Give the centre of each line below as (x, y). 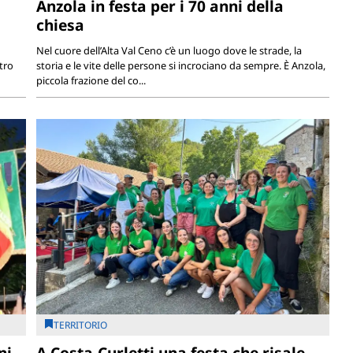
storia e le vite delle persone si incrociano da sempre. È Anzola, (181, 66)
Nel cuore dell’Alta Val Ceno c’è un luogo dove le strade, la (169, 51)
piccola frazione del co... (91, 81)
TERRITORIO (81, 325)
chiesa (61, 25)
